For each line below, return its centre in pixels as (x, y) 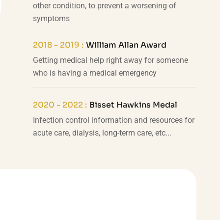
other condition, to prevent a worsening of (104, 6)
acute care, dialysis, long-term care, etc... (102, 133)
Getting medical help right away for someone (110, 60)
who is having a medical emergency (95, 73)
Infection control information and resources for (113, 120)
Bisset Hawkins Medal (133, 105)
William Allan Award (126, 45)
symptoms (51, 18)
